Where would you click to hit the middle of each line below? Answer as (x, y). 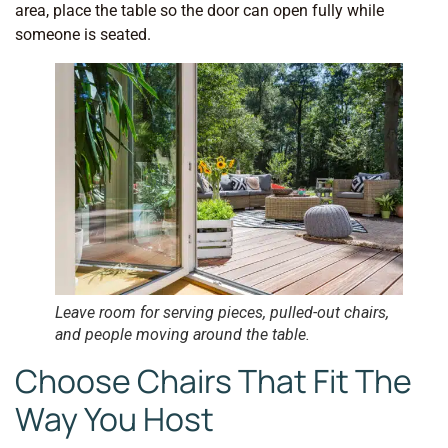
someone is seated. (83, 34)
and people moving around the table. (182, 334)
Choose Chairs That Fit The (213, 380)
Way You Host (114, 418)
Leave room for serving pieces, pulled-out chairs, (222, 312)
